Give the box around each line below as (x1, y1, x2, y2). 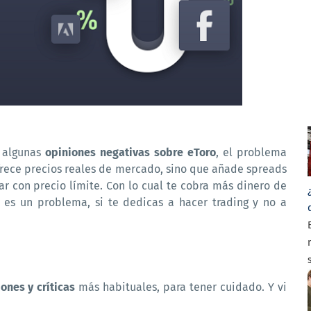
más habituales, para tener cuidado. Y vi (75, 280, 287, 294)
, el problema (216, 146, 287, 159)
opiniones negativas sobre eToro (45, 146, 217, 159)
